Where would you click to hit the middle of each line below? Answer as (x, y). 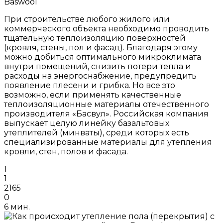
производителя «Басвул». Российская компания (106, 114)
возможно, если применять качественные (93, 95)
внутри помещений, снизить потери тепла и (98, 67)
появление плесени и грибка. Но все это (90, 86)
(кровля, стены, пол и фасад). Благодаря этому (101, 48)
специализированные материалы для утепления (108, 142)
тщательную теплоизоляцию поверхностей (95, 38)
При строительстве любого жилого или (87, 19)
